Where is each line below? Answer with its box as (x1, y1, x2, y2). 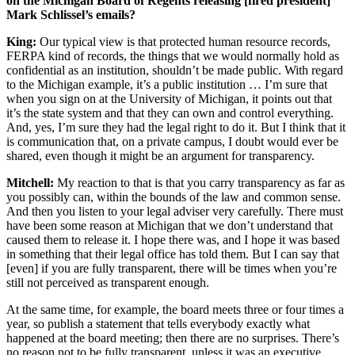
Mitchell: (6, 175, 57, 189)
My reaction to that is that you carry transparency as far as (57, 175, 345, 189)
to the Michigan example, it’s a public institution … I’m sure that (6, 77, 327, 91)
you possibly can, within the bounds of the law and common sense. (6, 189, 341, 204)
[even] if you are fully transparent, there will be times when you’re (6, 261, 337, 275)
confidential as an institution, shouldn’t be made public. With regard (6, 63, 343, 77)
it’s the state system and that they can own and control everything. (6, 105, 334, 120)
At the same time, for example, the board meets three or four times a (6, 302, 344, 316)
